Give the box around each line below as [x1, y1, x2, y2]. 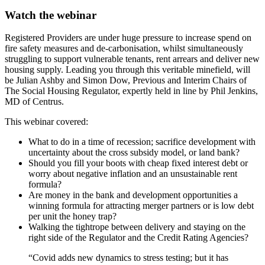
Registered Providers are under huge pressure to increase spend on [5, 33, 251, 43]
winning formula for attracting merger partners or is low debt [28, 201, 254, 211]
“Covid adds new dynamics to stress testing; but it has [28, 253, 228, 263]
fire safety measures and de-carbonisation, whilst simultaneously [5, 43, 243, 54]
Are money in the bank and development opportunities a [28, 190, 238, 201]
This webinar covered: [5, 117, 88, 127]
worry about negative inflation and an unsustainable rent [28, 169, 237, 179]
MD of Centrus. [5, 96, 64, 107]
